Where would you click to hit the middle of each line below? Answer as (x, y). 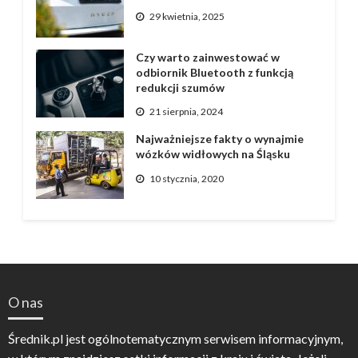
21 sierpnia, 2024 (186, 112)
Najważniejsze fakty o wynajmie (219, 139)
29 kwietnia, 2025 (187, 17)
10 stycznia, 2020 (186, 178)
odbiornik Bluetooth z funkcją (214, 72)
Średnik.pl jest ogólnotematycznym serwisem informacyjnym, (175, 339)
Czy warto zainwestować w (207, 57)
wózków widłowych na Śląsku (213, 154)
